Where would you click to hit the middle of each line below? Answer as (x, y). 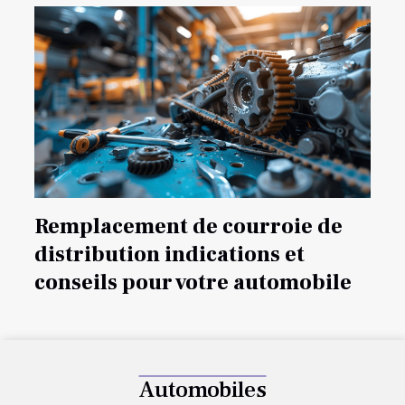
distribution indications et (170, 255)
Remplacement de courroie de (188, 227)
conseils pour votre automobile (193, 283)
